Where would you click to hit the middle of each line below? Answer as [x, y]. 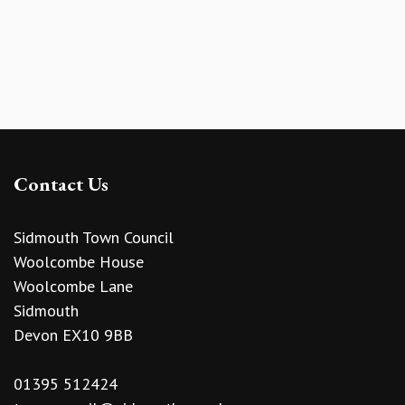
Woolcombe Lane [73, 286]
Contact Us [61, 184]
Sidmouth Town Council [94, 237]
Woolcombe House [79, 261]
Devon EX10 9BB [73, 334]
